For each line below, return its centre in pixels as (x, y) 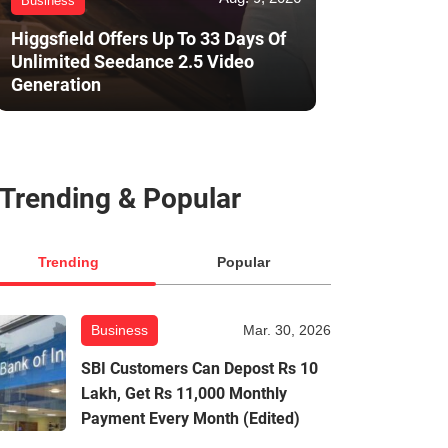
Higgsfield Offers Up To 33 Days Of (148, 39)
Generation (56, 85)
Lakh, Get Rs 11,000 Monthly (184, 394)
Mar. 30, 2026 (287, 330)
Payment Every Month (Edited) (190, 419)
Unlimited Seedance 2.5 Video (132, 62)
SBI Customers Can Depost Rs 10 (199, 369)
